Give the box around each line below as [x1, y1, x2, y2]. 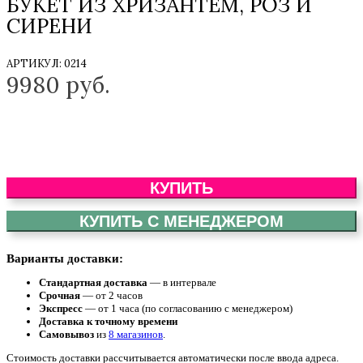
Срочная [39, 288, 80, 301]
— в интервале [147, 275, 216, 288]
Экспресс [39, 301, 83, 314]
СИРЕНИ [6, 12, 92, 39]
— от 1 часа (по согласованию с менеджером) [83, 301, 293, 314]
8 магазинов [109, 327, 163, 340]
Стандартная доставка [39, 275, 147, 288]
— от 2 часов [80, 288, 143, 301]
